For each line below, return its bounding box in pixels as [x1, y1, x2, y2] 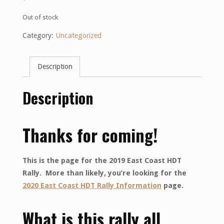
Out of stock [22, 13, 58, 21]
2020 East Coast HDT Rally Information [22, 181, 161, 189]
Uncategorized [55, 31, 101, 39]
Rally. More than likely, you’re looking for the [22, 168, 186, 177]
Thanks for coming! [22, 122, 157, 147]
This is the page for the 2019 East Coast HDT [22, 156, 181, 164]
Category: [22, 31, 55, 39]
